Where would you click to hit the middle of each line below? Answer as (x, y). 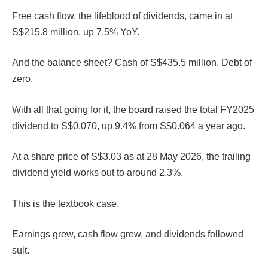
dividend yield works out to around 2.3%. (98, 173)
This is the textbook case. (67, 203)
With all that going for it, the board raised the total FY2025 (133, 109)
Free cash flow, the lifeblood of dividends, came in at (122, 16)
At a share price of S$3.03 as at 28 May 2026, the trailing (131, 157)
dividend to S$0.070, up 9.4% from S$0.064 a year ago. (130, 126)
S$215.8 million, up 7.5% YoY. (77, 32)
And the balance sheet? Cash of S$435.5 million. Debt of (132, 63)
